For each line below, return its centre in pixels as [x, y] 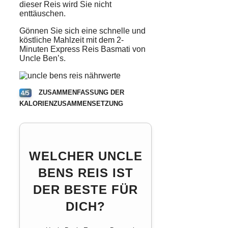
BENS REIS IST [85, 173]
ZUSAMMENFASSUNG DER [80, 93]
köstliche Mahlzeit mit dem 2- [72, 40]
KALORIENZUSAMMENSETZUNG [71, 104]
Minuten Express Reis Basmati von [82, 49]
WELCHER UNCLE [85, 156]
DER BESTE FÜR [86, 189]
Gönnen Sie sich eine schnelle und [82, 31]
